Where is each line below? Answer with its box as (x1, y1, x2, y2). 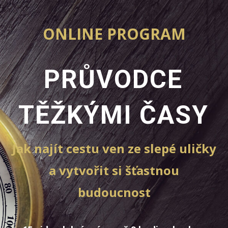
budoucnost (77, 184, 151, 201)
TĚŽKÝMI (18, 100, 139, 130)
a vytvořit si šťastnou (49, 162, 179, 179)
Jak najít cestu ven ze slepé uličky (12, 140, 216, 157)
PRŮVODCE (44, 65, 183, 94)
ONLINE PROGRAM (42, 23, 186, 44)
